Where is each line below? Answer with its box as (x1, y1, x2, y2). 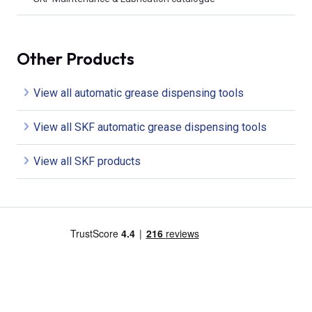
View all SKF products (33, 154, 141, 168)
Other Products (17, 47, 134, 69)
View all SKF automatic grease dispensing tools (33, 120, 267, 134)
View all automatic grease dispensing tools (33, 86, 244, 100)
